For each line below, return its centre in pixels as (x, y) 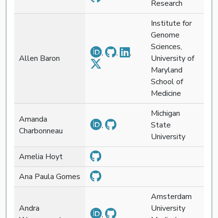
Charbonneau (41, 131)
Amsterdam (171, 196)
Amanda (33, 119)
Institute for (171, 23)
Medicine (166, 93)
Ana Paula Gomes (50, 176)
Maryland (167, 70)
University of (173, 58)
